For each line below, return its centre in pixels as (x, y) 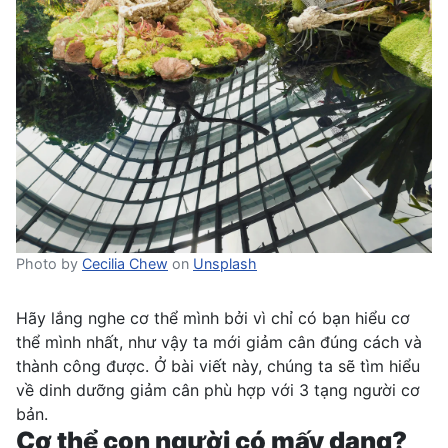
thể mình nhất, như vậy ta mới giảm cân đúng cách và (219, 341)
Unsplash (225, 263)
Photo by (49, 263)
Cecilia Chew (125, 263)
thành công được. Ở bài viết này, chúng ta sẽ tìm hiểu (218, 365)
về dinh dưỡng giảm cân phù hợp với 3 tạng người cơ (218, 389)
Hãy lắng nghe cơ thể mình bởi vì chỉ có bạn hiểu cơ (213, 317)
